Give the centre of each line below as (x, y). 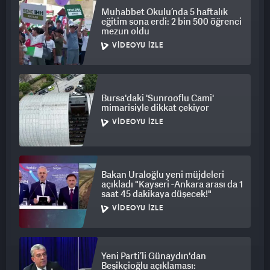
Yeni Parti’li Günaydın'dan (154, 256)
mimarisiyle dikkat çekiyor (155, 108)
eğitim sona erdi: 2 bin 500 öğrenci (171, 21)
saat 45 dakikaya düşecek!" (156, 194)
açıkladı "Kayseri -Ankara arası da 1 (172, 184)
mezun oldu (125, 31)
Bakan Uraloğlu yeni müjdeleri (163, 174)
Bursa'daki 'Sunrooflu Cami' (158, 98)
